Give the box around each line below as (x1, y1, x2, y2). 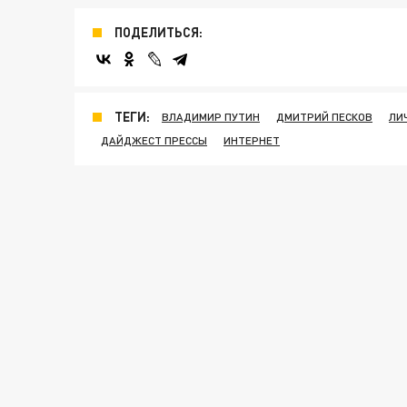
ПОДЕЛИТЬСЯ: (114, 25, 203, 40)
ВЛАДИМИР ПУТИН (162, 110, 260, 124)
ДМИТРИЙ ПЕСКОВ (276, 110, 372, 124)
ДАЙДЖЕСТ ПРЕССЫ (101, 134, 207, 147)
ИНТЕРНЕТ (223, 134, 280, 147)
